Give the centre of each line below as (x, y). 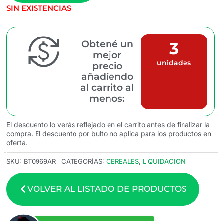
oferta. (17, 143)
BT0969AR (40, 162)
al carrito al (107, 88)
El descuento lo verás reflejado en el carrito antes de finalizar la (108, 125)
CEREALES (122, 162)
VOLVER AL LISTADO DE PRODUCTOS (107, 189)
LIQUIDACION (164, 162)
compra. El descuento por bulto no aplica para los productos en (109, 134)
